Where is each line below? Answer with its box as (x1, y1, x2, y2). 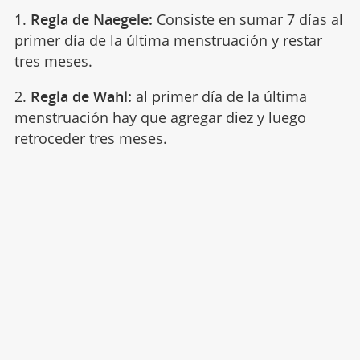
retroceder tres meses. (14, 128, 167, 148)
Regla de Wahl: (30, 86, 132, 106)
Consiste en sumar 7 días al (152, 9, 343, 29)
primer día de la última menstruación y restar (14, 30, 322, 50)
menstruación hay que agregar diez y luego (14, 107, 306, 127)
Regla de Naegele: (30, 9, 153, 29)
